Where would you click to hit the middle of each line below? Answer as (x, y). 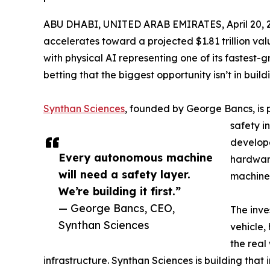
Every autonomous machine (136, 157)
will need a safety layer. (124, 174)
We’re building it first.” (120, 191)
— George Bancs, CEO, (117, 208)
